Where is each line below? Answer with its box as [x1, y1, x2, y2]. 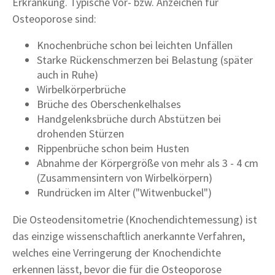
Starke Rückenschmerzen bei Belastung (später [37, 52, 253, 67]
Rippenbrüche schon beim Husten [37, 141, 189, 155]
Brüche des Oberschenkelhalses [37, 96, 181, 111]
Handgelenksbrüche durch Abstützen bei [37, 111, 221, 126]
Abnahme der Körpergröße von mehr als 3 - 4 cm [37, 155, 258, 170]
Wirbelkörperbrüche [37, 82, 126, 96]
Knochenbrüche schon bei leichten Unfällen [37, 37, 233, 52]
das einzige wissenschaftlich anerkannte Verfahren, [12, 228, 245, 243]
